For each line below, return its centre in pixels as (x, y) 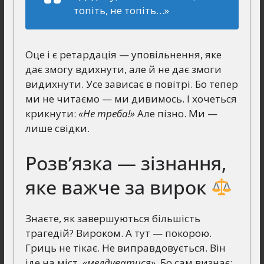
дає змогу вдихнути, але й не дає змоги (123, 70)
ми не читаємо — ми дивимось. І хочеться (131, 99)
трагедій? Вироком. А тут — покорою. (118, 233)
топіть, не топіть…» (121, 11)
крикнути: (52, 114)
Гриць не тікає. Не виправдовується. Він (125, 247)
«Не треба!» (106, 114)
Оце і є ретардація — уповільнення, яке (123, 55)
